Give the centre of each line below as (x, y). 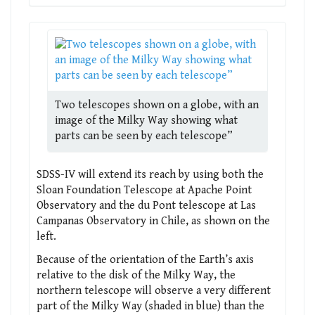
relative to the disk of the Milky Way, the (136, 275)
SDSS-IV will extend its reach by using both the (150, 174)
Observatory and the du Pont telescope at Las (146, 205)
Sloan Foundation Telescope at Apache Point (144, 190)
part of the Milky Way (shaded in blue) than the (150, 306)
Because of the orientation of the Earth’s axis (145, 259)
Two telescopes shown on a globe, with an (157, 105)
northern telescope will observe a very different (154, 290)
